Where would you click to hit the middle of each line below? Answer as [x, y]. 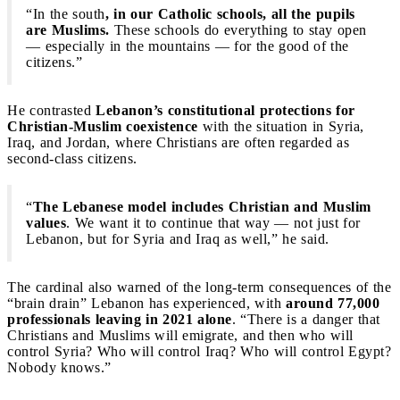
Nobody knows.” [59, 367]
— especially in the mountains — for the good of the [187, 46]
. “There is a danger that [306, 319]
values [46, 222]
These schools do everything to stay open [238, 29]
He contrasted [51, 110]
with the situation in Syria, [281, 126]
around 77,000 [333, 303]
